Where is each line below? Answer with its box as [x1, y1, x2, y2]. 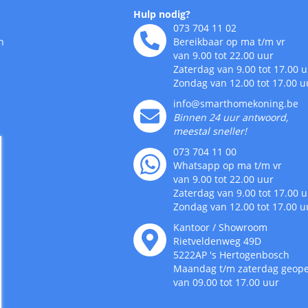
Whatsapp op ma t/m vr [173, 159, 283, 173]
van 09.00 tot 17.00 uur [173, 276, 280, 289]
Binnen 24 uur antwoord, [173, 111, 289, 124]
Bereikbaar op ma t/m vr [173, 35, 286, 49]
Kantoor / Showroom [173, 221, 268, 234]
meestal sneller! [173, 124, 247, 138]
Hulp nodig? [133, 8, 191, 21]
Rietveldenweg [173, 234, 241, 248]
